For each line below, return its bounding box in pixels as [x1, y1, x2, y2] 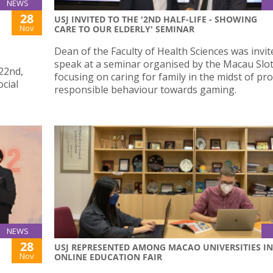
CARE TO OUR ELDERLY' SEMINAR [54, 23, 194, 35]
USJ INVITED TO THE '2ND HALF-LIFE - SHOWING [54, 13, 257, 26]
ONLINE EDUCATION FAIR [54, 251, 162, 263]
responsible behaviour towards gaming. [54, 83, 236, 97]
